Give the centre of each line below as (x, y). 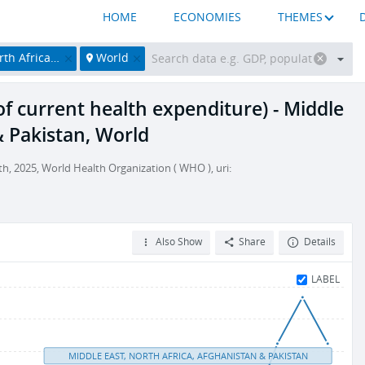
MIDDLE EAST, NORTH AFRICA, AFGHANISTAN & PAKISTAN (188, 356)
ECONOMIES (208, 18)
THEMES (301, 18)
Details (319, 242)
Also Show (178, 242)
